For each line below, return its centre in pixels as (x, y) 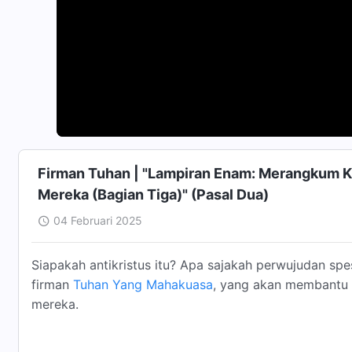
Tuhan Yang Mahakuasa (143, 284)
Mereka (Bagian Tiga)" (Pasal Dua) (153, 194)
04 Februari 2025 (98, 220)
